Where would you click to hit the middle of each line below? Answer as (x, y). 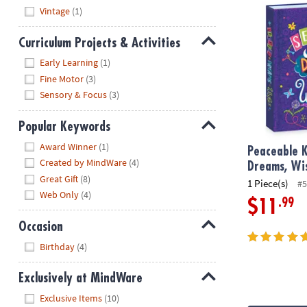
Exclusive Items (71, 298)
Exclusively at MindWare (80, 278)
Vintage (55, 11)
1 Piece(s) (268, 183)
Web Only (60, 195)
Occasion (40, 226)
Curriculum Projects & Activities (99, 42)
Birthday (58, 246)
